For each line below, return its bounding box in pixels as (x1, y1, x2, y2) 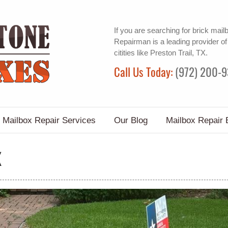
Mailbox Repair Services (2, 115, 96, 125)
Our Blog (113, 115, 148, 125)
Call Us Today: (114, 63, 175, 80)
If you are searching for (114, 25, 192, 35)
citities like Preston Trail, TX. (114, 48, 208, 57)
